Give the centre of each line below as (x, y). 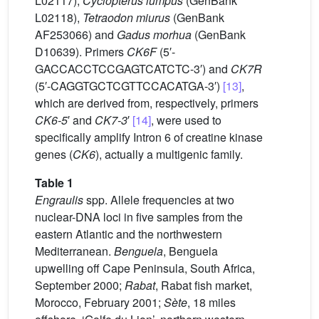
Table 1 (54, 182)
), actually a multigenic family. (169, 154)
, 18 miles (211, 302)
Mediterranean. (74, 251)
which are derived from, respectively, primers (147, 103)
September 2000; (80, 285)
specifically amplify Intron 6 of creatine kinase (149, 137)
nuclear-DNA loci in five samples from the (139, 216)
